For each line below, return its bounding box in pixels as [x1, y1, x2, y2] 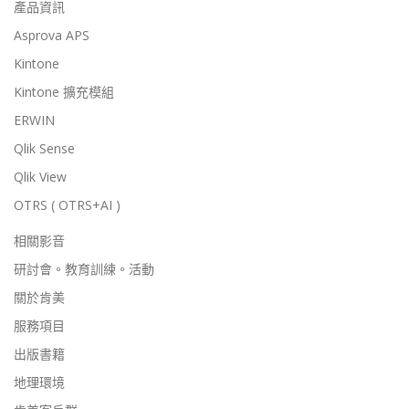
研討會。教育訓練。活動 [14, 260, 154, 278]
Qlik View [14, 168, 67, 186]
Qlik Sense [14, 140, 75, 158]
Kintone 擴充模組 [14, 83, 114, 101]
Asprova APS [14, 26, 89, 45]
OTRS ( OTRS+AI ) [14, 196, 121, 215]
